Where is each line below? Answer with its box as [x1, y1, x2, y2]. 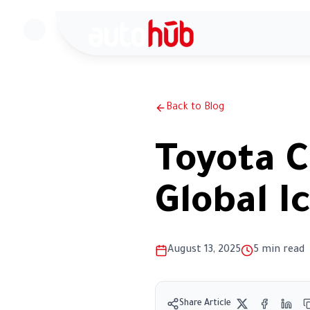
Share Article [179, 299, 231, 309]
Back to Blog [166, 102, 224, 113]
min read [262, 245, 304, 256]
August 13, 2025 [167, 245, 241, 256]
